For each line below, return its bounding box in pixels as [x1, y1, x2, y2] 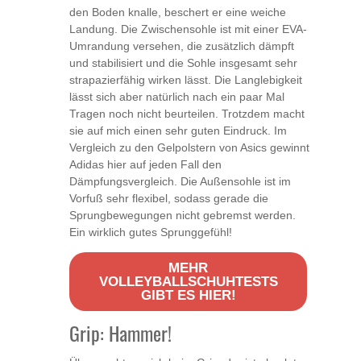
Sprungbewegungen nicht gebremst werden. [69, 209, 296, 222]
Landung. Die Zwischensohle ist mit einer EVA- [69, 23, 307, 36]
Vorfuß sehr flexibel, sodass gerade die [69, 192, 268, 205]
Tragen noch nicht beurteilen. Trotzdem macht [69, 107, 305, 121]
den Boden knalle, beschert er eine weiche [69, 6, 286, 19]
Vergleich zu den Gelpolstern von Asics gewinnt [69, 141, 309, 155]
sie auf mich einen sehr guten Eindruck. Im [69, 124, 287, 138]
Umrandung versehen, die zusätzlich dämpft [69, 39, 294, 53]
